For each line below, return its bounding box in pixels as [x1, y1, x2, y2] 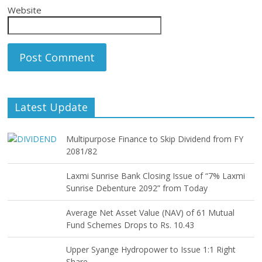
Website [8, 4, 42, 16]
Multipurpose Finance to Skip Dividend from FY [66, 133, 244, 145]
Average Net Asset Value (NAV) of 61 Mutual [66, 207, 235, 219]
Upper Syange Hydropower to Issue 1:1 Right [66, 244, 236, 256]
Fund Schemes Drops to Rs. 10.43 [66, 219, 195, 231]
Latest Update [15, 100, 88, 115]
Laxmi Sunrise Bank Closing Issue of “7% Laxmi [66, 170, 246, 182]
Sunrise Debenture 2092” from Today [66, 182, 208, 194]
